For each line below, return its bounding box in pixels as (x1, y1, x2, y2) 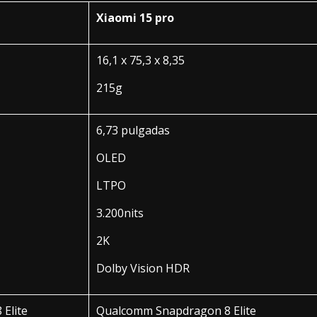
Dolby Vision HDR (96, 260, 190, 276)
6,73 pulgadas (96, 122, 170, 138)
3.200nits (96, 204, 144, 221)
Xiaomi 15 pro (96, 9, 174, 25)
